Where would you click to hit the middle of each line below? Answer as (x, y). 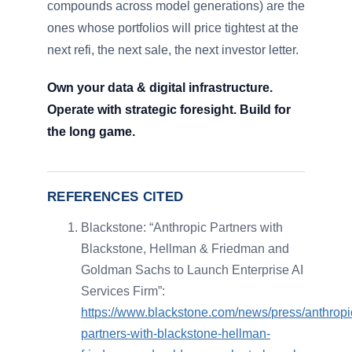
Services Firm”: (123, 291)
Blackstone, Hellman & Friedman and (185, 249)
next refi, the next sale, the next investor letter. (173, 50)
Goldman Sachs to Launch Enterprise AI (192, 270)
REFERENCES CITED (115, 197)
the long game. (91, 132)
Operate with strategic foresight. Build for (169, 110)
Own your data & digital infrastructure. (160, 88)
